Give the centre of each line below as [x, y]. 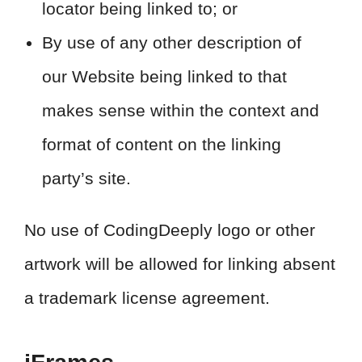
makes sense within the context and [181, 110]
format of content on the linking [162, 144]
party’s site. [86, 178]
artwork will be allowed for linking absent [180, 264]
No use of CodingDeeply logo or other [170, 230]
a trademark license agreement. [147, 298]
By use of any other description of [172, 42]
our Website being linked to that [164, 76]
